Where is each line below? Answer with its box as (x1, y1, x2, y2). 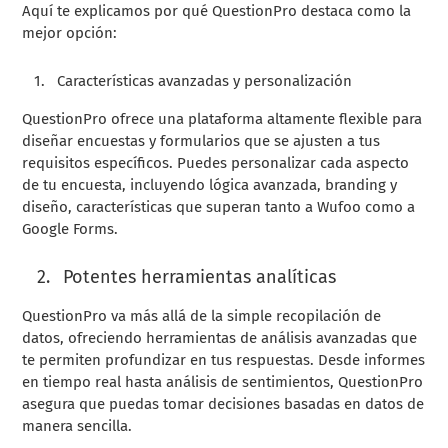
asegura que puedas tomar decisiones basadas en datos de (22, 394, 425, 413)
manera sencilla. (22, 416, 133, 435)
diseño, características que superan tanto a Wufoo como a (22, 197, 416, 216)
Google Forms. (22, 219, 119, 238)
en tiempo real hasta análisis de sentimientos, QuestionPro (22, 372, 424, 391)
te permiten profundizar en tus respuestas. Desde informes (22, 350, 426, 369)
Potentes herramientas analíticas (62, 265, 336, 288)
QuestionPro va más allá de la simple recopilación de (22, 306, 382, 325)
